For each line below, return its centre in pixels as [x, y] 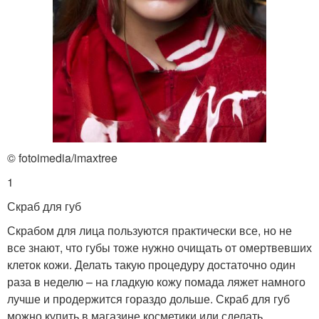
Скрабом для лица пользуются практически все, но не [150, 230]
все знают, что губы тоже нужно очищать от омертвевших [159, 247]
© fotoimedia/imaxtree [62, 158]
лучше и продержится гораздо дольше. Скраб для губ [148, 299]
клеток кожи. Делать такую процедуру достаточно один [151, 265]
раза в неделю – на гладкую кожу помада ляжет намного [156, 282]
